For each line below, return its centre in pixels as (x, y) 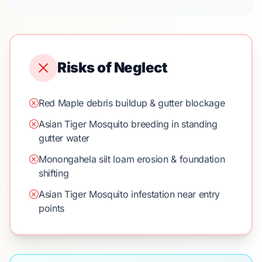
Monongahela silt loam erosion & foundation (132, 159)
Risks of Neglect (113, 68)
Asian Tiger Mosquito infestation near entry (129, 194)
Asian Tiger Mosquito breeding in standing (128, 124)
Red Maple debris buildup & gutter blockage (132, 103)
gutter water (64, 138)
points (51, 208)
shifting (54, 173)
